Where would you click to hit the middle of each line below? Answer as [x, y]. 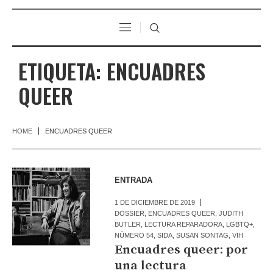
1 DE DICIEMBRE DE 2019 [155, 202]
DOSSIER [130, 213]
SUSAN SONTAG [203, 235]
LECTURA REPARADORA [184, 224]
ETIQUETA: [62, 71]
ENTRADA [134, 180]
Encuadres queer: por [182, 250]
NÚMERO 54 [134, 235]
